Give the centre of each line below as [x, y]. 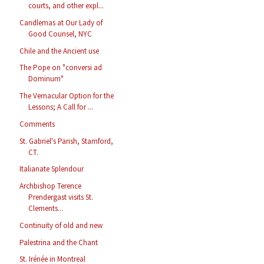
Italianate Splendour [52, 169]
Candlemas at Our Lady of [61, 22]
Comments [37, 124]
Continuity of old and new [61, 225]
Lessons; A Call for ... [61, 107]
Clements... [46, 209]
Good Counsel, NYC [60, 34]
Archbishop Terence [51, 186]
